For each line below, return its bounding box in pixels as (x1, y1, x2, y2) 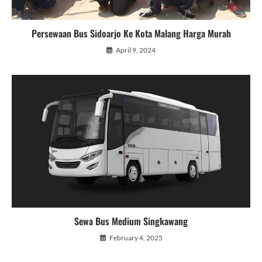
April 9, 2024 (116, 46, 156, 55)
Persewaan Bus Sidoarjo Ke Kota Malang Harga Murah (31, 26, 231, 41)
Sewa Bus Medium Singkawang (74, 214, 188, 229)
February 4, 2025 (109, 233, 163, 243)
